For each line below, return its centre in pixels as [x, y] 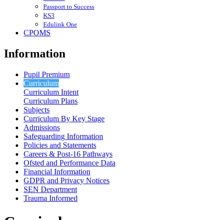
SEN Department [50, 189]
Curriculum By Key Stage [64, 118]
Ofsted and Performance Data [69, 163]
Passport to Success [69, 6]
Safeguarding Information [63, 136]
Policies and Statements [60, 145]
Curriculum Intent [51, 92]
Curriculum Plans [51, 101]
